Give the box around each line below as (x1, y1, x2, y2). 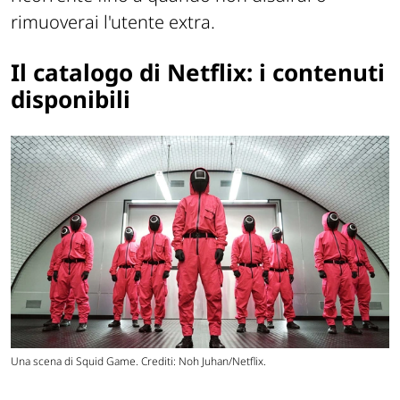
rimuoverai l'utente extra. (11, 9, 215, 34)
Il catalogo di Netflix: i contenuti (11, 55, 385, 88)
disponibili (11, 82, 130, 115)
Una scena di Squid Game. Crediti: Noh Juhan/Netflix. (11, 353, 266, 369)
